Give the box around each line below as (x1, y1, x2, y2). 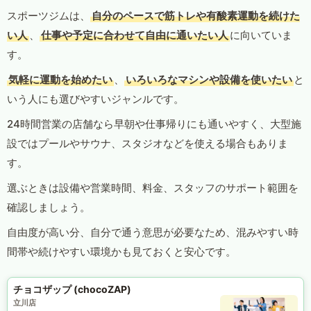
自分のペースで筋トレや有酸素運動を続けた (92, 9, 300, 23)
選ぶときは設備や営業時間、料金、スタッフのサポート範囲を (7, 181, 299, 195)
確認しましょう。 (7, 201, 90, 215)
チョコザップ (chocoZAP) (13, 283, 131, 296)
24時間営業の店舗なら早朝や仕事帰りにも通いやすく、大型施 (7, 117, 301, 131)
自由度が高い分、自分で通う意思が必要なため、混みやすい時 (7, 226, 299, 239)
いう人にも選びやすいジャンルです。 (7, 92, 184, 106)
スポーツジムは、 (7, 9, 90, 23)
